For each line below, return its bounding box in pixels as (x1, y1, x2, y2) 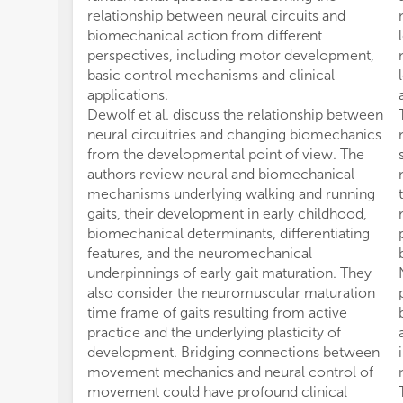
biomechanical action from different (87, 27, 322, 44)
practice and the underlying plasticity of (87, 324, 341, 341)
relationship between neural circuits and (87, 7, 345, 24)
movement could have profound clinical (87, 383, 347, 400)
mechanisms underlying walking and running (87, 185, 375, 202)
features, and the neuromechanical (87, 245, 312, 262)
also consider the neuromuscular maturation (87, 284, 375, 301)
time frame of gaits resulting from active (87, 304, 347, 321)
